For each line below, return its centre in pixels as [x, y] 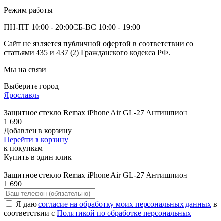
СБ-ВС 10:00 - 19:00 [107, 27]
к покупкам [23, 148]
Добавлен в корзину [38, 130]
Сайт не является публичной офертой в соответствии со [99, 43]
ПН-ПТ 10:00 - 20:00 [38, 27]
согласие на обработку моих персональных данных [125, 204]
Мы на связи [25, 69]
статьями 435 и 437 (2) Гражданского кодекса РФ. [87, 52]
